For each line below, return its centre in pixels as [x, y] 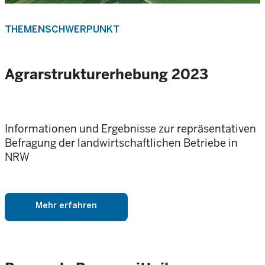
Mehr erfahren [66, 205]
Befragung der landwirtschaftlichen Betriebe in [121, 143]
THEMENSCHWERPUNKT [62, 29]
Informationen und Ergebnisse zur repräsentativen [130, 128]
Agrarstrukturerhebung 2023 [106, 74]
